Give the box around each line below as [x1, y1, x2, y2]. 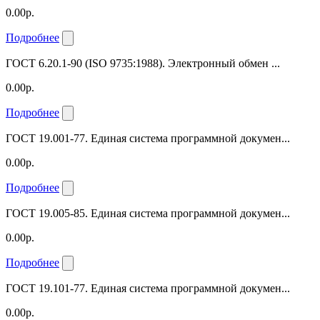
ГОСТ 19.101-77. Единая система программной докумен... [6, 281, 290, 294]
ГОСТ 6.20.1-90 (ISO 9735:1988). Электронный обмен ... [6, 56, 280, 69]
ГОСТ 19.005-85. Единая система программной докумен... [6, 206, 290, 219]
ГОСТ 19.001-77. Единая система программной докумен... [6, 131, 290, 144]
